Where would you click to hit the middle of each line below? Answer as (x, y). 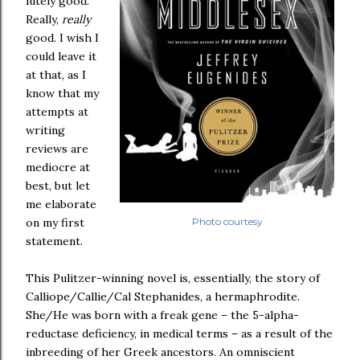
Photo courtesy (227, 221)
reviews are (57, 149)
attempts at (57, 112)
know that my (62, 93)
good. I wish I (62, 38)
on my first (55, 223)
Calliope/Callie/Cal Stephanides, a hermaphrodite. (163, 297)
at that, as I (56, 75)
